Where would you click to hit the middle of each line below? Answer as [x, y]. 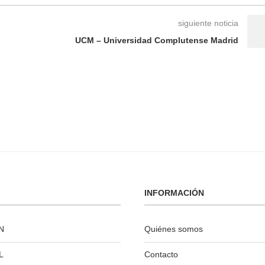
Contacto [161, 255]
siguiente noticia [208, 23]
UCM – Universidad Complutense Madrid [156, 41]
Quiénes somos [174, 229]
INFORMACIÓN [174, 193]
